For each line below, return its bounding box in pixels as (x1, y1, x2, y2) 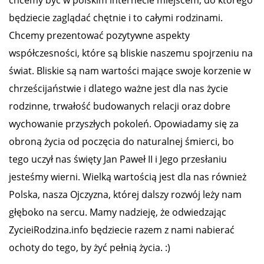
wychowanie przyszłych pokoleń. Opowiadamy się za (9, 117, 239, 130)
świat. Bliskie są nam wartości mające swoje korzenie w (9, 64, 250, 77)
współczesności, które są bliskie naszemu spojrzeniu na (9, 46, 253, 60)
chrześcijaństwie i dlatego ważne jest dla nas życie (9, 81, 228, 95)
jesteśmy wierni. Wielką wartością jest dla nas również (9, 170, 246, 183)
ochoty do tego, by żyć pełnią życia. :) (9, 240, 170, 254)
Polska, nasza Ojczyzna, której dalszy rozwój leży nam (9, 187, 242, 201)
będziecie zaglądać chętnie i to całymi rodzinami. (9, 11, 223, 24)
